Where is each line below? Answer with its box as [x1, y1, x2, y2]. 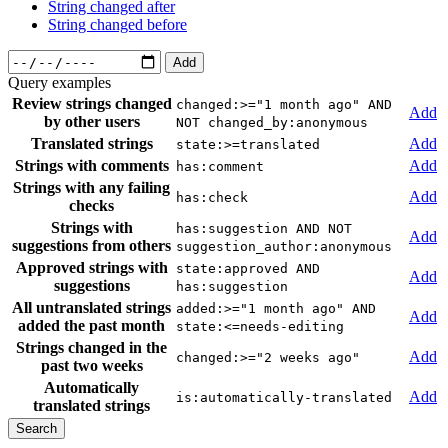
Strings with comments [14, 157, 169, 175]
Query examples [8, 74, 111, 92]
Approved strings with [15, 259, 168, 277]
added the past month [18, 317, 165, 335]
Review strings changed [11, 95, 172, 113]
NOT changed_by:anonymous [176, 115, 368, 131]
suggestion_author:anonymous [176, 239, 392, 255]
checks [69, 197, 114, 215]
